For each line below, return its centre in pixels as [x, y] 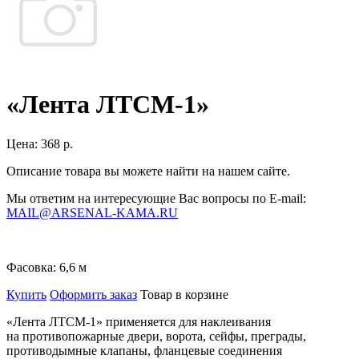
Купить [26, 294]
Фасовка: [33, 267]
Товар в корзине [184, 294]
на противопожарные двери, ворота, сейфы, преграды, [156, 336]
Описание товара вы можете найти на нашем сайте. [148, 171]
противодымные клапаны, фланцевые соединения [144, 350]
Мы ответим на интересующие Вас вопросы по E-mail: [156, 198]
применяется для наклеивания [188, 321]
